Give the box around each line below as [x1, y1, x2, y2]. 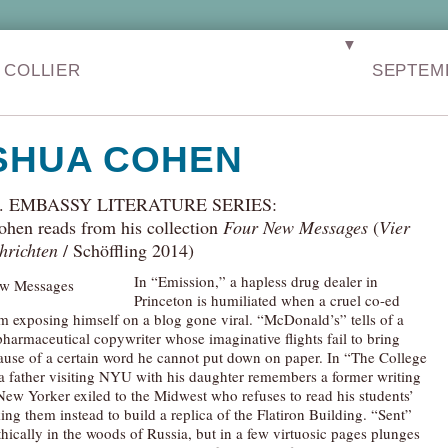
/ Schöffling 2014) [58, 238, 194, 262]
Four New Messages [223, 215, 368, 239]
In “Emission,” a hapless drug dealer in [134, 271, 378, 291]
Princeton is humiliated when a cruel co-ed [134, 290, 400, 310]
